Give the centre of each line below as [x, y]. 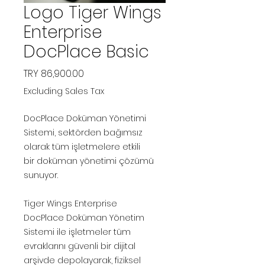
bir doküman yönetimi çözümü [89, 161]
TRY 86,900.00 [54, 74]
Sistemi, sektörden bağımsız [83, 132]
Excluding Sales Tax [64, 91]
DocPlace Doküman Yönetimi [85, 118]
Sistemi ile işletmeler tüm [77, 232]
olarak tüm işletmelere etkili [82, 147]
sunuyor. [43, 175]
